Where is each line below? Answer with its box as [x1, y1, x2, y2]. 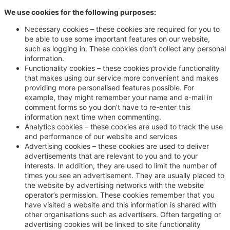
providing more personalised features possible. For [25, 83, 194, 92]
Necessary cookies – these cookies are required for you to [25, 25, 220, 34]
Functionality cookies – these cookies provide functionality [25, 64, 220, 73]
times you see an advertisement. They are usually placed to [25, 171, 224, 180]
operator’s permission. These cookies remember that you [25, 190, 215, 200]
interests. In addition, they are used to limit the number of [25, 161, 217, 170]
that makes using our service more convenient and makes [25, 73, 218, 83]
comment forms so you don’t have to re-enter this [25, 103, 190, 112]
